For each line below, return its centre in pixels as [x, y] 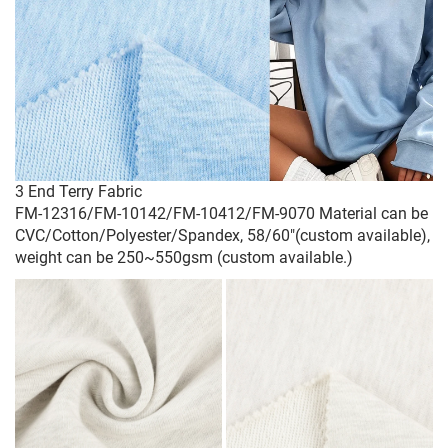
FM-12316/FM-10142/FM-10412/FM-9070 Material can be [221, 213]
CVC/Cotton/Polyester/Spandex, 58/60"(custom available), [222, 235]
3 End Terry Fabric [78, 191]
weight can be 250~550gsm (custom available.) [184, 257]
